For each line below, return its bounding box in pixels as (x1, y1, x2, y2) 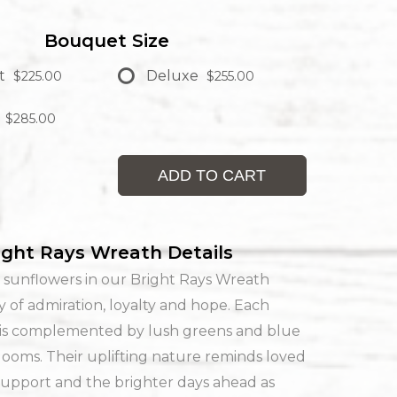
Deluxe (145, 67, 198, 84)
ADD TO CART (158, 167, 267, 184)
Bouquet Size (43, 30, 169, 51)
